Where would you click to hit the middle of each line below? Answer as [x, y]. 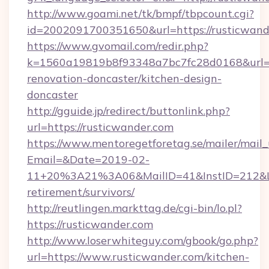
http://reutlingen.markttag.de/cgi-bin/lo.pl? [134, 208]
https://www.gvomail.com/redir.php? [118, 46]
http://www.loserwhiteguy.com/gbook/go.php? [143, 240]
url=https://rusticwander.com [100, 127]
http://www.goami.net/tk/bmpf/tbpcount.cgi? [141, 14]
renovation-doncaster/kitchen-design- [124, 78]
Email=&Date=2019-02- [88, 159]
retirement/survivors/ [81, 192]
